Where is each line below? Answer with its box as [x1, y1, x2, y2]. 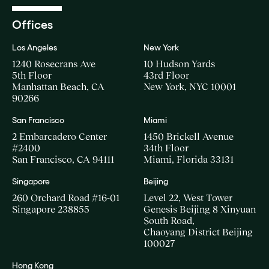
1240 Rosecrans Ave [12, 58, 95, 69]
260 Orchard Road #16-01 [12, 192, 119, 203]
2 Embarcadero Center [12, 131, 107, 142]
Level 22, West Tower [144, 192, 232, 203]
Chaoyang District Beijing [144, 226, 253, 237]
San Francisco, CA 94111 [12, 154, 114, 165]
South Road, [144, 215, 195, 226]
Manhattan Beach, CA [12, 81, 104, 92]
